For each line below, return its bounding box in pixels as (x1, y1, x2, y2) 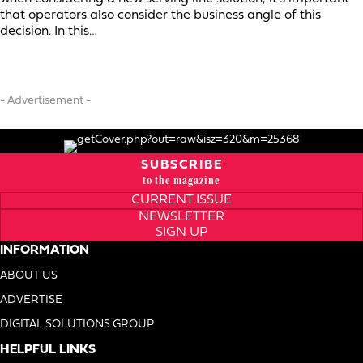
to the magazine (143, 172, 220, 187)
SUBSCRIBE (140, 158, 223, 172)
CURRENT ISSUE (131, 193, 232, 207)
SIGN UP (155, 225, 208, 239)
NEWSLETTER (139, 210, 224, 224)
